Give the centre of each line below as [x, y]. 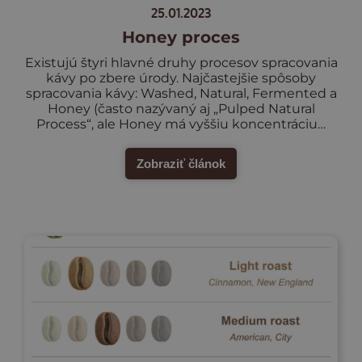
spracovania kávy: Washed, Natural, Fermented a [181, 93]
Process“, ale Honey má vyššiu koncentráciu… [181, 124]
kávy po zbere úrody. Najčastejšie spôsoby [181, 78]
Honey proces [181, 37]
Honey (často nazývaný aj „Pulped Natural [181, 108]
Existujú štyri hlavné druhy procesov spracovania [181, 62]
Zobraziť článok [181, 163]
